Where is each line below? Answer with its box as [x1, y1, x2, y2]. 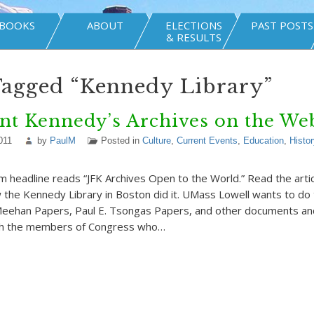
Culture [142, 135, 171, 146]
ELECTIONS [165, 18, 222, 32]
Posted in [100, 135, 142, 146]
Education [243, 135, 284, 146]
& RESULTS [165, 30, 221, 44]
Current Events [176, 135, 238, 146]
